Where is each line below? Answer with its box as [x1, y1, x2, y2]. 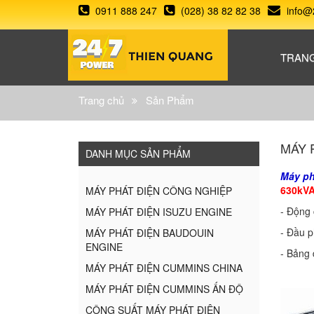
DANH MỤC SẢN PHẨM [86, 146, 191, 161]
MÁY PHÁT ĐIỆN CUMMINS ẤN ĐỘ [86, 282, 243, 296]
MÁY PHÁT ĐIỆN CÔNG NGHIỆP [86, 184, 232, 198]
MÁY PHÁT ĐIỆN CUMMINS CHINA [86, 261, 243, 275]
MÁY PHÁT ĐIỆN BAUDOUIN [86, 226, 214, 240]
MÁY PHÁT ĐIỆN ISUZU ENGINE [86, 205, 232, 219]
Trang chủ [78, 93, 124, 107]
